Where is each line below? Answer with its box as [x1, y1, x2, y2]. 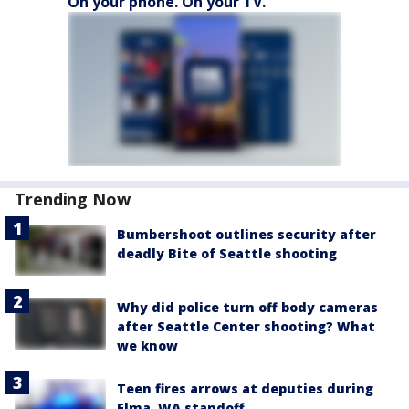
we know [117, 337, 178, 355]
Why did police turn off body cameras [117, 299, 378, 317]
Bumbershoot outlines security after [117, 225, 376, 243]
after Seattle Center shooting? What [117, 318, 375, 336]
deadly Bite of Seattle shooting [117, 245, 337, 262]
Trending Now [15, 188, 131, 210]
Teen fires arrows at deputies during [117, 380, 373, 398]
